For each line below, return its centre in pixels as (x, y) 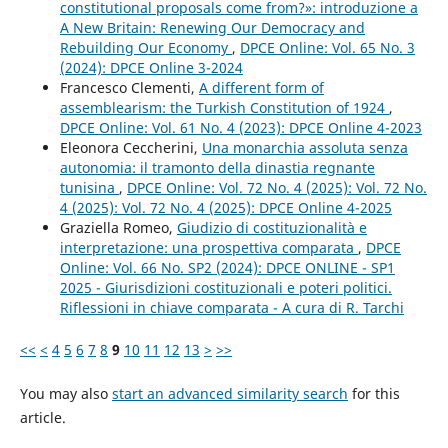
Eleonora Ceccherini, (130, 148)
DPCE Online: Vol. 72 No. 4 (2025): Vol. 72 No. (276, 188)
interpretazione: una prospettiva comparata (208, 248)
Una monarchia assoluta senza (304, 148)
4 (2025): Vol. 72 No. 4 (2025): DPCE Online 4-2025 (225, 208)
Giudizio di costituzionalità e (271, 228)
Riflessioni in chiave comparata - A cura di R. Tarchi (231, 308)
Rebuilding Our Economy (145, 48)
